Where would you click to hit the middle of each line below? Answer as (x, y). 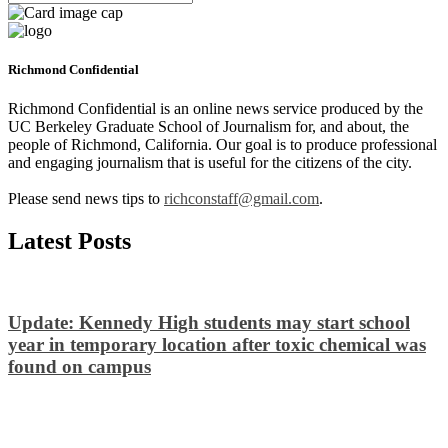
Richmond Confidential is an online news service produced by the (215, 109)
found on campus (79, 366)
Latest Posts (69, 240)
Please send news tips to (86, 199)
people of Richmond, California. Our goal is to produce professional (222, 145)
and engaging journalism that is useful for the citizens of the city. (210, 163)
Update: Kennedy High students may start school (209, 322)
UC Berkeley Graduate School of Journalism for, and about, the (208, 127)
